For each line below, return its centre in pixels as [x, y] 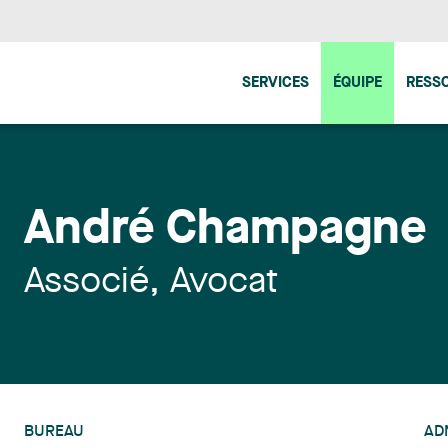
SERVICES [275, 83]
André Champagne [225, 231]
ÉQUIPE [357, 83]
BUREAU [54, 432]
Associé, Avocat [151, 283]
